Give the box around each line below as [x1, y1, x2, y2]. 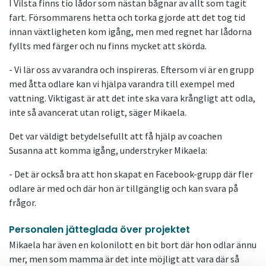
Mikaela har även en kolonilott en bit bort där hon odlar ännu [9, 239, 256, 251]
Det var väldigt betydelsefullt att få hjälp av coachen [9, 130, 222, 142]
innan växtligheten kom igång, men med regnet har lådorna [9, 26, 252, 38]
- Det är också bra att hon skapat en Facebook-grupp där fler [9, 168, 253, 180]
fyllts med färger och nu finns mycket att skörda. [9, 40, 207, 52]
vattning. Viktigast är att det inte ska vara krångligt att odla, [9, 92, 255, 104]
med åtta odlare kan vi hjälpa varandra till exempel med [9, 78, 235, 90]
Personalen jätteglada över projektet [9, 223, 190, 237]
